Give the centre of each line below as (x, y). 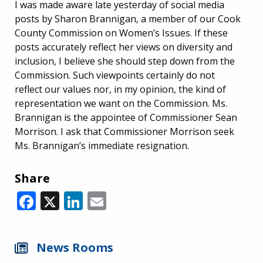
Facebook (77, 198)
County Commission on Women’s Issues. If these (121, 33)
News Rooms (75, 247)
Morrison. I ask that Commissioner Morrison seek (124, 131)
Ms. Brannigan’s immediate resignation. (102, 145)
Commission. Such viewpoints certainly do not (115, 75)
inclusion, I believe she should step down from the (125, 61)
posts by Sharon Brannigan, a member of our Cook (128, 18)
